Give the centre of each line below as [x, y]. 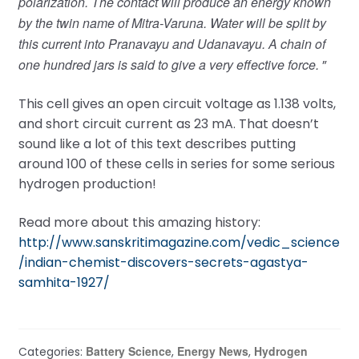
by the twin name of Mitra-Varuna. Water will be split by [172, 23]
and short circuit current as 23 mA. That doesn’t [168, 124]
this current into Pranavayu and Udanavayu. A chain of [171, 44]
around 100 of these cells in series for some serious [176, 164]
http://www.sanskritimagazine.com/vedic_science [179, 242]
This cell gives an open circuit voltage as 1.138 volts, [177, 104]
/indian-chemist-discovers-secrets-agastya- [163, 262]
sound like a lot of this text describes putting [157, 144]
